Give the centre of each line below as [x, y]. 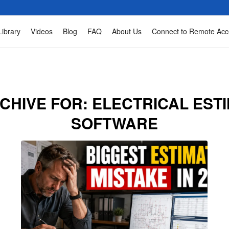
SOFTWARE [114, 123]
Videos [42, 31]
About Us [127, 31]
